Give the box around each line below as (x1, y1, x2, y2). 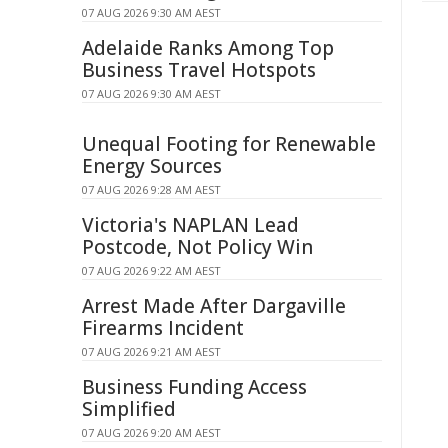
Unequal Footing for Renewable (82, 131, 376, 157)
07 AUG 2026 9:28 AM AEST (82, 182, 221, 197)
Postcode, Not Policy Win (82, 234, 313, 260)
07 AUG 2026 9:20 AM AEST (82, 425, 221, 440)
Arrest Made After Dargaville (82, 293, 346, 319)
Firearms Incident (82, 315, 244, 341)
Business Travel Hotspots (82, 57, 316, 83)
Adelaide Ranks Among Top (82, 35, 334, 61)
